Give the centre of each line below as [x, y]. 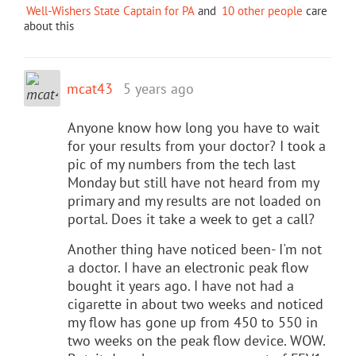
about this [49, 25]
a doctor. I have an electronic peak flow [188, 267]
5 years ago [159, 88]
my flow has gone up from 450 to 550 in [193, 322]
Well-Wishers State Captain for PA [110, 10]
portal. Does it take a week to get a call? [191, 219]
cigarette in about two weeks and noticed [195, 304]
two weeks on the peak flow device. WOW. [196, 340]
